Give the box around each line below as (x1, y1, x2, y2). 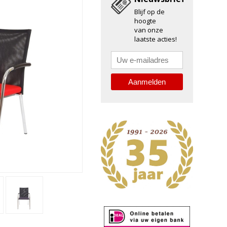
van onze (134, 25, 163, 35)
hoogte (134, 16, 156, 26)
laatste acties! (134, 34, 177, 44)
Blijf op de (134, 7, 165, 17)
